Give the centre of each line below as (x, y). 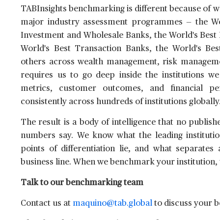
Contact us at (47, 204)
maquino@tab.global (112, 204)
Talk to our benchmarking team (82, 183)
